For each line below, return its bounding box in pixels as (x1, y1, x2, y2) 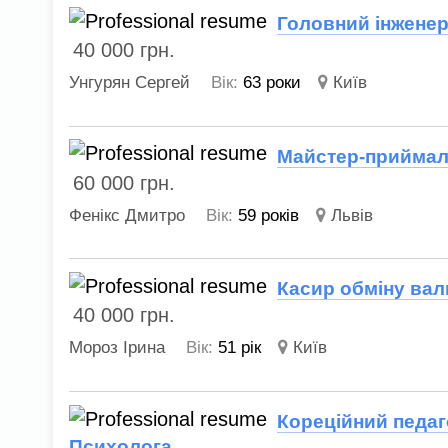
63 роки (243, 73, 302, 93)
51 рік (218, 338, 262, 358)
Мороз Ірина (69, 338, 166, 358)
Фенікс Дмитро (69, 205, 186, 225)
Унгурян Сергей (69, 73, 191, 93)
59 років (238, 205, 300, 225)
